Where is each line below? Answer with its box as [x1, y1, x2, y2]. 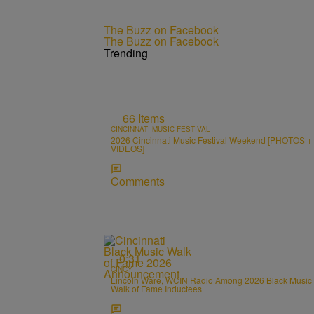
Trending [104, 45, 148, 61]
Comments [111, 172, 165, 189]
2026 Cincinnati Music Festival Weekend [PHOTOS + [111, 133, 312, 146]
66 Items [123, 109, 165, 126]
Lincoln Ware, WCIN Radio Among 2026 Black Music [111, 274, 312, 287]
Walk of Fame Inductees [111, 282, 202, 295]
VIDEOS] [111, 142, 144, 154]
